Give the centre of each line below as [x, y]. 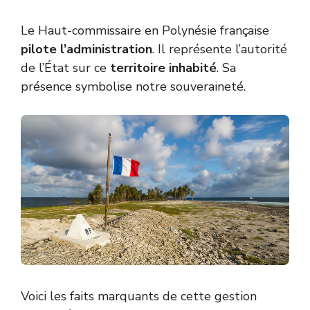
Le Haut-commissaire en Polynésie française [145, 31]
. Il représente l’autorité [220, 49]
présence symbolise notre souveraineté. [133, 87]
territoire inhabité [163, 68]
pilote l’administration [86, 49]
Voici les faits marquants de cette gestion [139, 296]
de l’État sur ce [65, 68]
